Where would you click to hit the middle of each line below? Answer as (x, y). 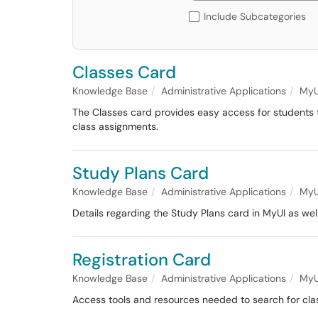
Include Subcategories (255, 16)
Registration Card (142, 259)
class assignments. (115, 126)
